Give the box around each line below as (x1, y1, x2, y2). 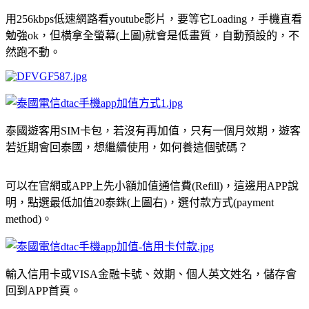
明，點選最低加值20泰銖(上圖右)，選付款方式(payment (6, 196, 274, 208)
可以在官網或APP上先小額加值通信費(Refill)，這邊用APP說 (6, 179, 299, 192)
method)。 (6, 212, 52, 225)
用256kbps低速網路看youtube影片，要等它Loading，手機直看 (6, 12, 302, 25)
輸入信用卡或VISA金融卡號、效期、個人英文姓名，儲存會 (6, 268, 297, 280)
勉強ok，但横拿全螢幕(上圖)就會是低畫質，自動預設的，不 (6, 29, 299, 41)
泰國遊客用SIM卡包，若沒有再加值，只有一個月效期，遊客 (6, 124, 301, 137)
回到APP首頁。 (6, 284, 81, 297)
